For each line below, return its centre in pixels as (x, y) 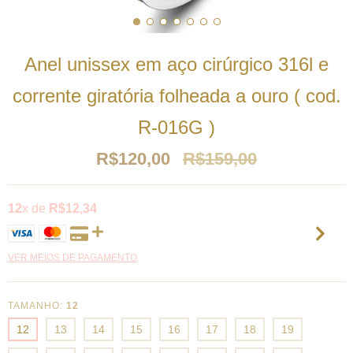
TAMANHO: (37, 306)
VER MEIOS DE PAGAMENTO (72, 258)
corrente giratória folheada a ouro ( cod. (176, 96)
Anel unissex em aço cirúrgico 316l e (176, 64)
